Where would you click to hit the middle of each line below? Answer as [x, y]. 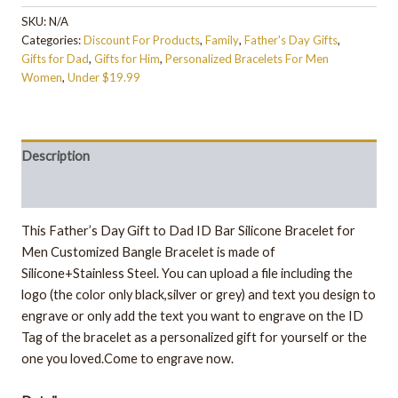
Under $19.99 [104, 78]
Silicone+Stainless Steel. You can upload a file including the [187, 274]
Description [56, 156]
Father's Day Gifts [291, 40]
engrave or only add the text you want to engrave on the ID [192, 316]
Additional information [86, 190]
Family [222, 40]
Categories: [52, 40]
